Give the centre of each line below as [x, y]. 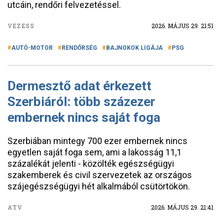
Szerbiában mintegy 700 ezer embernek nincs [97, 141]
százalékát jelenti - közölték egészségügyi [91, 164]
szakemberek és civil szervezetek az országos [100, 175]
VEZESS [21, 26]
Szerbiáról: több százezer [81, 102]
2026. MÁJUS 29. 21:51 [183, 26]
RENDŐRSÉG [79, 48]
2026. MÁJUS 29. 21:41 [182, 207]
